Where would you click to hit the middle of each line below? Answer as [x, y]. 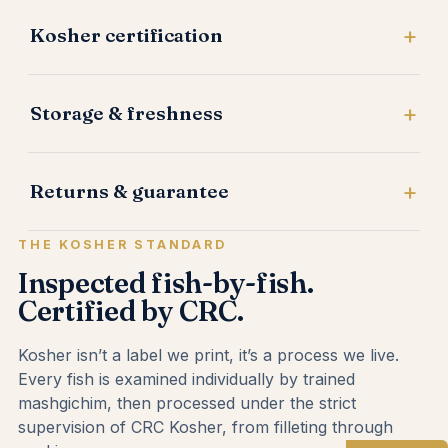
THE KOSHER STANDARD [122, 245]
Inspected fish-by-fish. [166, 283]
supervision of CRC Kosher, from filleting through [205, 427]
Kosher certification [126, 35]
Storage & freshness [126, 113]
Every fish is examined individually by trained [186, 379]
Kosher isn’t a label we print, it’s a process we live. [208, 355]
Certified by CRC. [131, 311]
